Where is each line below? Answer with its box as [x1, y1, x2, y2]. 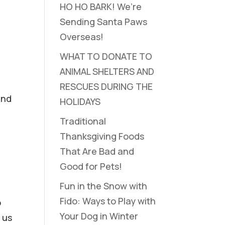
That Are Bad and [60, 145, 135, 157]
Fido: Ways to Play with [60, 195, 156, 207]
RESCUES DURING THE [60, 80, 153, 92]
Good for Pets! [60, 160, 123, 172]
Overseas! [60, 31, 104, 43]
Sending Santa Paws [60, 16, 148, 28]
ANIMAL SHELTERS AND [60, 65, 155, 77]
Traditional [60, 115, 106, 127]
